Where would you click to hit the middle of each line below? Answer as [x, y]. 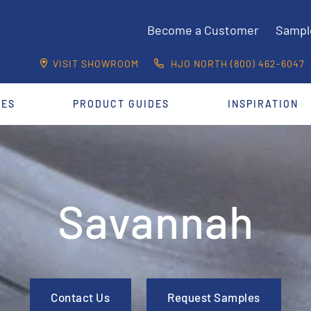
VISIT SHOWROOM [96, 63]
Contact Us [81, 297]
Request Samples [214, 297]
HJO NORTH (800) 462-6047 [237, 63]
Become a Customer [203, 30]
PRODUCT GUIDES [121, 104]
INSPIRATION [263, 104]
